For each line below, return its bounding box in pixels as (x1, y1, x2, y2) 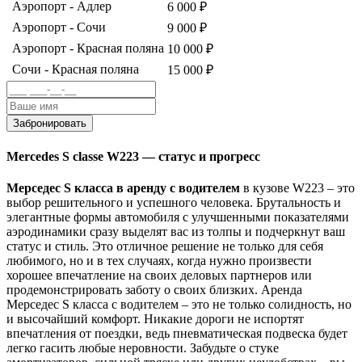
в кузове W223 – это (240, 180, 355, 195)
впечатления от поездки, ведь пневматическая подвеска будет (6, 326, 347, 340)
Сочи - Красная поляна (12, 62, 139, 77)
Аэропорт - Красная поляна (12, 41, 164, 56)
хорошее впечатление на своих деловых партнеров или (6, 267, 312, 282)
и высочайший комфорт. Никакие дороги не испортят (6, 311, 304, 326)
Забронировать (13, 117, 86, 130)
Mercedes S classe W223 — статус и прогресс (6, 149, 260, 163)
